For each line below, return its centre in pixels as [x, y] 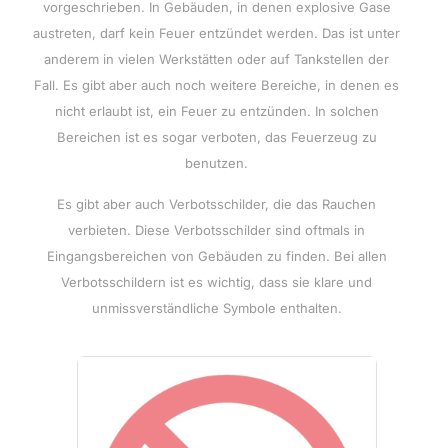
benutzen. [216, 163]
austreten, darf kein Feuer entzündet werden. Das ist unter [216, 33]
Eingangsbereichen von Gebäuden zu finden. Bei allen [216, 256]
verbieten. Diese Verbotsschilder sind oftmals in [216, 230]
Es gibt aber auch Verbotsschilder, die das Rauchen [216, 204]
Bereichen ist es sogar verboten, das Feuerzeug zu [216, 137]
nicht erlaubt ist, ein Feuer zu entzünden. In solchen [216, 111]
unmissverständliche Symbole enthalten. [216, 308]
